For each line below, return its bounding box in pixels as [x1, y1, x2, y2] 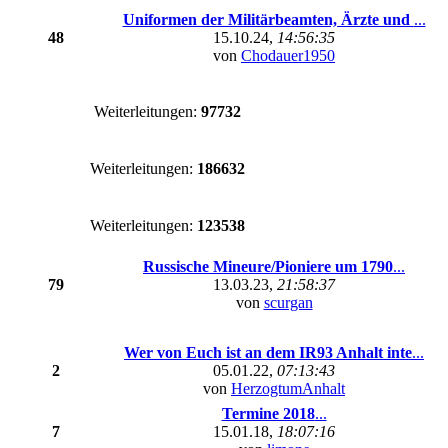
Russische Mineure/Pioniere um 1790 [143, 258, 393, 275]
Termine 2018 [221, 405, 315, 422]
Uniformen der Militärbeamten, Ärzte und [122, 11, 414, 28]
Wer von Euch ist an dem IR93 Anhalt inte [124, 344, 412, 361]
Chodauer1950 [241, 47, 335, 64]
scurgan [263, 294, 313, 311]
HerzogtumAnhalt [231, 380, 345, 397]
